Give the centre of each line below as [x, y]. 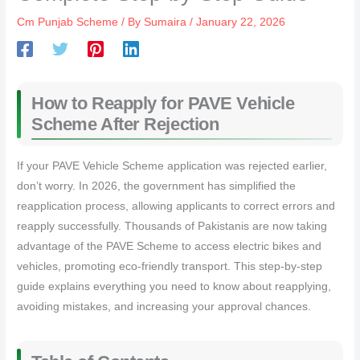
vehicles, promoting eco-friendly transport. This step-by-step [170, 267]
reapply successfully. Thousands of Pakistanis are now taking [172, 227]
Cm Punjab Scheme [68, 22]
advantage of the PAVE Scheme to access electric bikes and [170, 247]
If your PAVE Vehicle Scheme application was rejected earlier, [172, 166]
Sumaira [167, 22]
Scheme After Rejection [125, 125]
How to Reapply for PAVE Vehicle [163, 104]
